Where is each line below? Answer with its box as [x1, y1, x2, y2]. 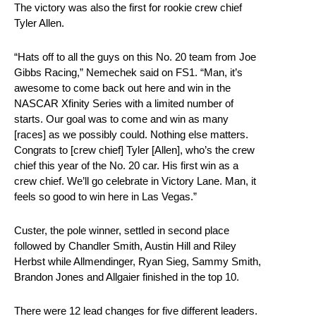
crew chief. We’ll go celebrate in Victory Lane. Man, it [14, 175, 256, 188]
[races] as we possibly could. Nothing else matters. [14, 128, 248, 141]
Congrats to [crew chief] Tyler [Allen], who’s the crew [14, 144, 255, 157]
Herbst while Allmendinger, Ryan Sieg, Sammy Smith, [14, 255, 261, 268]
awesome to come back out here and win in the [14, 82, 231, 95]
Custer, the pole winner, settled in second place [14, 224, 229, 237]
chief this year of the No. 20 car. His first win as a [14, 159, 238, 172]
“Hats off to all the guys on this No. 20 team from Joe [14, 51, 256, 63]
